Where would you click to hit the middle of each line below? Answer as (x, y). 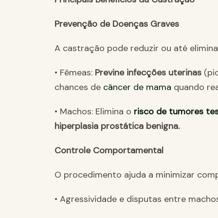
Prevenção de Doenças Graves (117, 24)
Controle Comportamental (109, 151)
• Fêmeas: (75, 73)
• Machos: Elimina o (94, 112)
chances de (79, 87)
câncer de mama (138, 87)
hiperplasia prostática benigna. (117, 126)
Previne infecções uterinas (149, 73)
